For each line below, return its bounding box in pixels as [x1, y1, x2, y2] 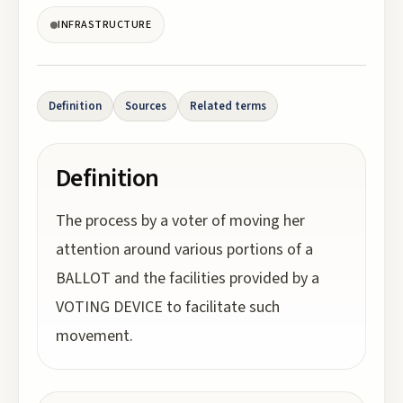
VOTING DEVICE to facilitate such [56, 296, 280, 318]
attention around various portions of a [56, 238, 313, 261]
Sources [125, 98, 166, 114]
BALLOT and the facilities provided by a [56, 267, 319, 290]
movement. [56, 325, 133, 347]
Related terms [190, 98, 266, 114]
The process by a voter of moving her [56, 210, 305, 232]
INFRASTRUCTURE [58, 17, 151, 32]
